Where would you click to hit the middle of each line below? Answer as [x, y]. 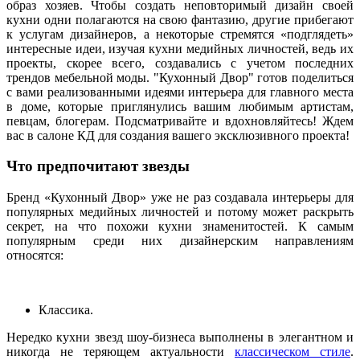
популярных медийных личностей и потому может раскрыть [180, 212]
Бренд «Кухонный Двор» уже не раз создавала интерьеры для [180, 197]
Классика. [66, 310]
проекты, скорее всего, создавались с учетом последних [180, 63]
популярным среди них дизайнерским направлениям [180, 241]
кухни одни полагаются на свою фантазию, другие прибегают [180, 19]
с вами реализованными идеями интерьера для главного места [180, 92]
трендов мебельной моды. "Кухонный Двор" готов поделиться [180, 77]
